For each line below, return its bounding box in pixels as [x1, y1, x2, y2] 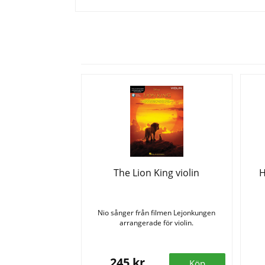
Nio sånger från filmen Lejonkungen [98, 208, 216, 218]
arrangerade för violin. [119, 218, 194, 228]
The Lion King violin [114, 166, 200, 180]
